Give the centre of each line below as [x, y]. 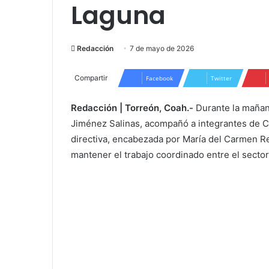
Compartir [91, 78]
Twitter [221, 78]
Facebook [159, 78]
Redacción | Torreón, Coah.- [132, 108]
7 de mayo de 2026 [162, 48]
